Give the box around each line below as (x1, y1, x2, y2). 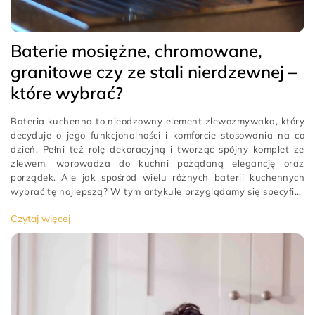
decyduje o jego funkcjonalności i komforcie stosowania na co (11, 129, 304, 141)
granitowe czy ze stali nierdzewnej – (11, 61, 297, 82)
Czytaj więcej (11, 212, 70, 225)
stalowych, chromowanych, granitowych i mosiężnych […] (11, 200, 271, 211)
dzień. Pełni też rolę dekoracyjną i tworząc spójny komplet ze (11, 143, 304, 155)
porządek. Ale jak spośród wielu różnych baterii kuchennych (11, 172, 304, 183)
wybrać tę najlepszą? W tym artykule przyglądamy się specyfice (11, 186, 304, 197)
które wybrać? (11, 82, 123, 103)
